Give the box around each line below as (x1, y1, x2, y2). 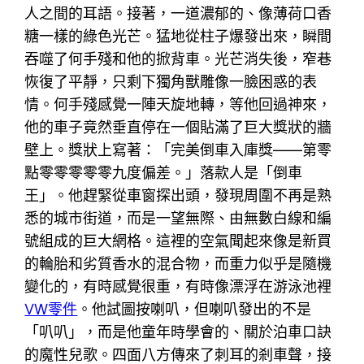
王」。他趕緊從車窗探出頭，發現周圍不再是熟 (24, 186, 332, 204)
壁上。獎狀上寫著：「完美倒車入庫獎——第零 (24, 141, 332, 158)
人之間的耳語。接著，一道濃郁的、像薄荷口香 (24, 4, 332, 22)
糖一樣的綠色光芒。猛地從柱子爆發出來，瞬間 (24, 27, 332, 45)
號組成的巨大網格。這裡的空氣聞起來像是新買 (24, 232, 332, 249)
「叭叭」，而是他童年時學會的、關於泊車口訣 (24, 323, 332, 340)
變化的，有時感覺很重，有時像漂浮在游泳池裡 (24, 277, 332, 295)
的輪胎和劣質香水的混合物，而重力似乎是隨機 (24, 254, 332, 272)
